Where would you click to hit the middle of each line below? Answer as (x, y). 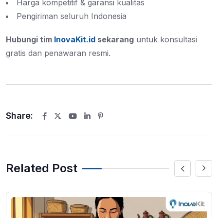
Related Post (42, 168)
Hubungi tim (30, 40)
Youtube (86, 122)
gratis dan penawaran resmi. (58, 53)
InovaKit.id (75, 40)
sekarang (115, 40)
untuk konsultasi (165, 40)
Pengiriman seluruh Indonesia (72, 16)
